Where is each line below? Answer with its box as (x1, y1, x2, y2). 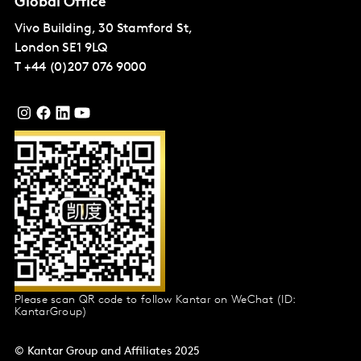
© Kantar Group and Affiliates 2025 (15, 346, 200, 359)
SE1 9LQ (62, 42, 107, 56)
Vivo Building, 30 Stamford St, (15, 23, 193, 36)
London (15, 42, 60, 56)
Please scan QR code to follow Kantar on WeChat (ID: (15, 294, 296, 307)
